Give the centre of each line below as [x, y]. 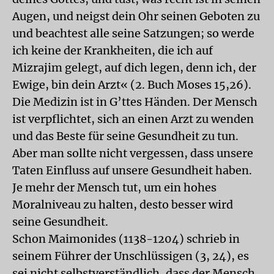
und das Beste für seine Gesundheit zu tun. [125, 136]
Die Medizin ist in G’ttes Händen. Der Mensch [135, 102]
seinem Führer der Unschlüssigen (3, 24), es [131, 256]
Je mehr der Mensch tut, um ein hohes [114, 187]
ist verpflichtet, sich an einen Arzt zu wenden [133, 119]
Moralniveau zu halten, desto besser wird [123, 205]
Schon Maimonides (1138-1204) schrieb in [126, 239]
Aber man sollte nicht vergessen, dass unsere [133, 153]
